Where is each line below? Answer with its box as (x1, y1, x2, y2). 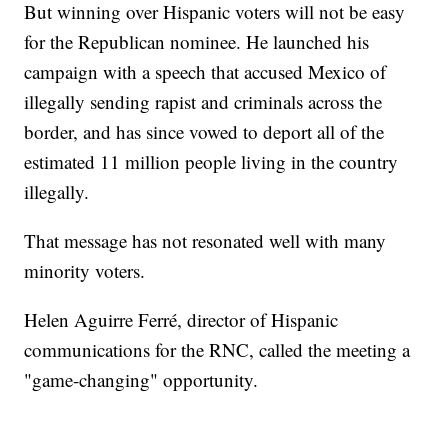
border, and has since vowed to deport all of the (24, 119, 385, 145)
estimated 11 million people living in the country (24, 149, 399, 175)
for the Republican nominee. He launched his (24, 29, 370, 55)
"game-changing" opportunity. (24, 367, 259, 393)
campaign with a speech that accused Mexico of (24, 59, 387, 85)
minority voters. (24, 258, 146, 284)
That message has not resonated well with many (24, 228, 387, 254)
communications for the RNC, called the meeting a (24, 337, 411, 363)
